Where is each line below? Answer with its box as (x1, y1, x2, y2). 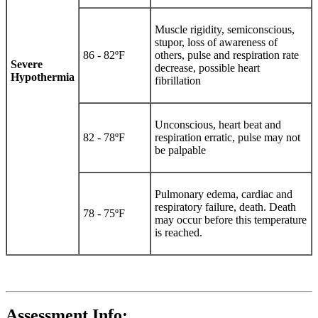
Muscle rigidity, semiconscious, (155, 23, 295, 35)
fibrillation (155, 74, 201, 87)
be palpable (155, 143, 206, 156)
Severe (11, 57, 43, 70)
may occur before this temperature (155, 213, 307, 226)
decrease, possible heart (155, 61, 260, 74)
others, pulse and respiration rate (155, 48, 299, 61)
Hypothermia (11, 70, 75, 83)
